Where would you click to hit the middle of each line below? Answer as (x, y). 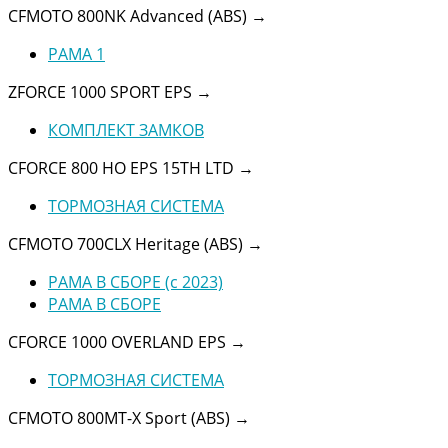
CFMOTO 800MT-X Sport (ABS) (121, 417)
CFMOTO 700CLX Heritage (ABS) (127, 243)
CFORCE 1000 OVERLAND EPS (119, 341)
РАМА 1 (76, 53)
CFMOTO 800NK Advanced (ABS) (129, 15)
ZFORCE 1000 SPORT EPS (102, 91)
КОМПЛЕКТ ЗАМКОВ (126, 129)
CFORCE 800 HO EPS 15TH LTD (123, 167)
